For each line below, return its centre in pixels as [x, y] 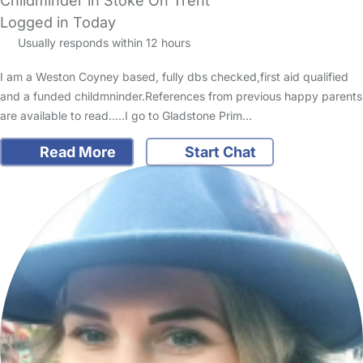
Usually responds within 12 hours [102, 42]
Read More [76, 152]
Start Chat [219, 152]
